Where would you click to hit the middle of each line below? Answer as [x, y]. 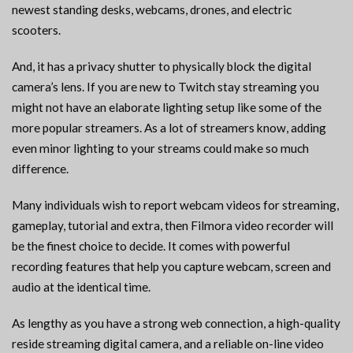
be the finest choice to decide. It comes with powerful [151, 246]
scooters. [36, 30]
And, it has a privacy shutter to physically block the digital [162, 67]
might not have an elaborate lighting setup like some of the [167, 108]
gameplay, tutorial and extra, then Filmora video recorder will [173, 226]
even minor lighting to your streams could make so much [160, 149]
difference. [40, 169]
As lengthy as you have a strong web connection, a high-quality [176, 323]
